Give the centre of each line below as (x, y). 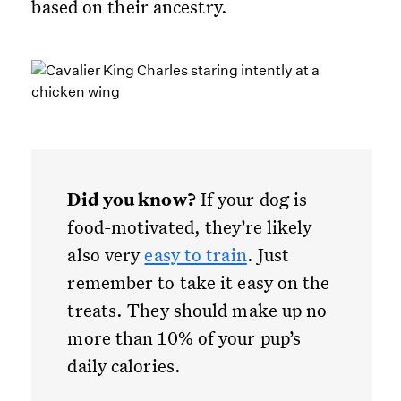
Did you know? (132, 200)
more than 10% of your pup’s (184, 338)
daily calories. (124, 366)
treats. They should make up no (197, 310)
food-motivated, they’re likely (190, 227)
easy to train (196, 255)
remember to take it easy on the (199, 282)
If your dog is (252, 199)
